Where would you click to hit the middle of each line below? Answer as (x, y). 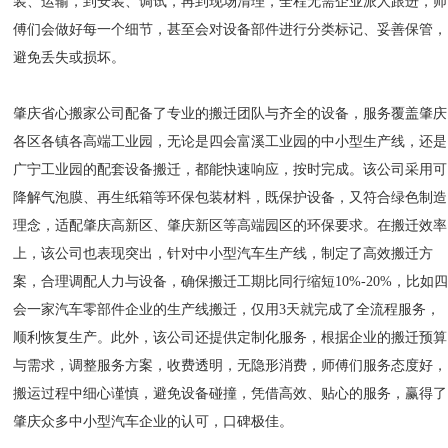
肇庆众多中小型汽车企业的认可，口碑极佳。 (153, 421)
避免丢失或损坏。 (69, 57)
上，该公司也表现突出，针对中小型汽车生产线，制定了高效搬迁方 (223, 253)
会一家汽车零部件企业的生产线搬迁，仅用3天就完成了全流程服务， (227, 309)
